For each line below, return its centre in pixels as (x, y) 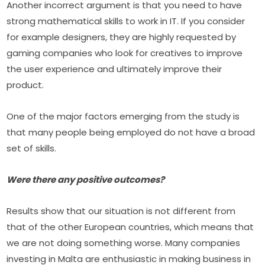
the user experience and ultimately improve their (114, 69)
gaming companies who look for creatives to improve (125, 53)
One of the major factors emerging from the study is (123, 117)
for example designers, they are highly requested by (122, 37)
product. (25, 85)
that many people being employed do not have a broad (131, 132)
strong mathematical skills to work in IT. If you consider (126, 21)
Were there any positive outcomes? (86, 180)
